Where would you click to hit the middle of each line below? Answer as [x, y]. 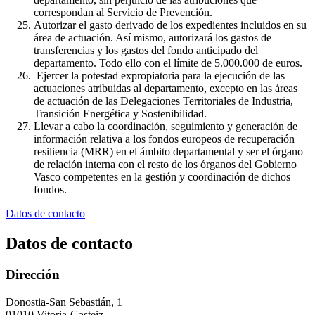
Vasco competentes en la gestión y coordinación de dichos [162, 177]
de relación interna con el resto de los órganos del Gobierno [165, 165]
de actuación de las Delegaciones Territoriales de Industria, [163, 101]
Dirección [33, 274]
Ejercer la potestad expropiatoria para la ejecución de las [159, 76]
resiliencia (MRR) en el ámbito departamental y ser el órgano [168, 152]
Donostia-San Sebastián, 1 [64, 302]
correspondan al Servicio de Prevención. [123, 13]
